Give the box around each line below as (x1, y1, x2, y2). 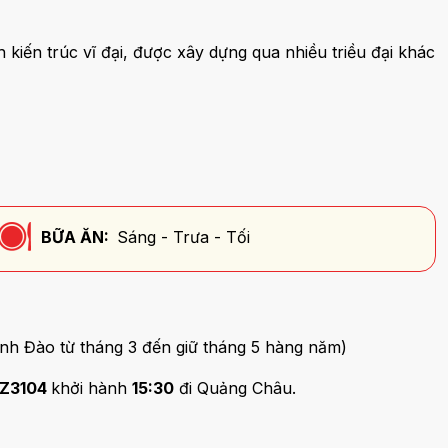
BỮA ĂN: (40, 226, 109, 247)
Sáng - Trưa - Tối (116, 226, 250, 247)
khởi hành (51, 378, 132, 398)
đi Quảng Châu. (174, 378, 296, 398)
